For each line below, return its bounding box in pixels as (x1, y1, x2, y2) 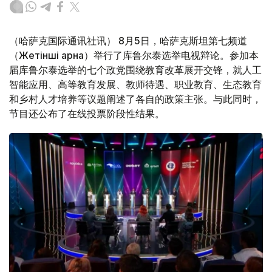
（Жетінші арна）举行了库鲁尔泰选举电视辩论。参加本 (9, 49, 259, 62)
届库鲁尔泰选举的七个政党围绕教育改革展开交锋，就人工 (9, 64, 262, 76)
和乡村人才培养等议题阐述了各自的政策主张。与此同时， (9, 93, 262, 106)
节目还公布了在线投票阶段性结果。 (9, 107, 165, 120)
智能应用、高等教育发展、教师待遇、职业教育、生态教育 (9, 78, 262, 91)
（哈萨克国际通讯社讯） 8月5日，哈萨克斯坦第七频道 (9, 35, 247, 47)
